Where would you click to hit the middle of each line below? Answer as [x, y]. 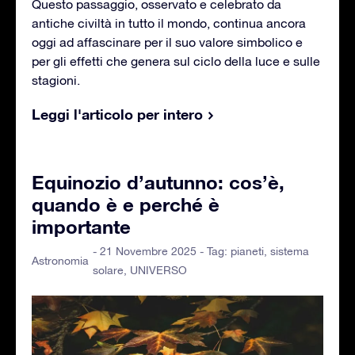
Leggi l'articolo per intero [117, 114]
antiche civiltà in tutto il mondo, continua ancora [169, 23]
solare [108, 270]
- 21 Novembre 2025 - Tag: [162, 251]
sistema [290, 251]
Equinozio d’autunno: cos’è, [158, 182]
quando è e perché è [126, 204]
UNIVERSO [158, 270]
